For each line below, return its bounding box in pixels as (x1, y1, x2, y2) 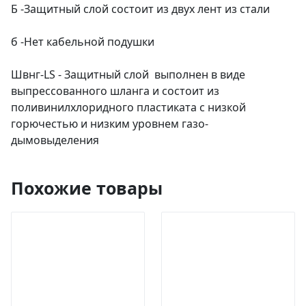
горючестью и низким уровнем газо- (11, 116, 208, 132)
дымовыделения (11, 133, 99, 148)
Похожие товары (11, 176, 163, 200)
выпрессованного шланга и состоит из (11, 83, 219, 99)
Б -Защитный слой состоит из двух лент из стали (11, 1, 270, 17)
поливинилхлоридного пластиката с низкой (11, 100, 246, 115)
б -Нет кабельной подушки (11, 34, 154, 50)
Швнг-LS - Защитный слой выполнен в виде (11, 67, 245, 83)
